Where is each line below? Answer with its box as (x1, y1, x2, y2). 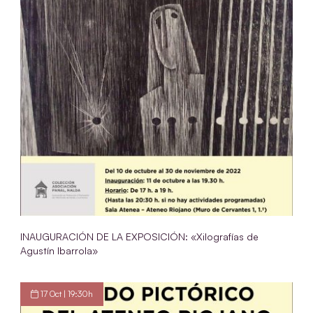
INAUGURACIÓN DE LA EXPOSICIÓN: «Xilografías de (20, 230, 259, 242)
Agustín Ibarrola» (20, 244, 98, 256)
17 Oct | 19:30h (38, 288, 93, 299)
